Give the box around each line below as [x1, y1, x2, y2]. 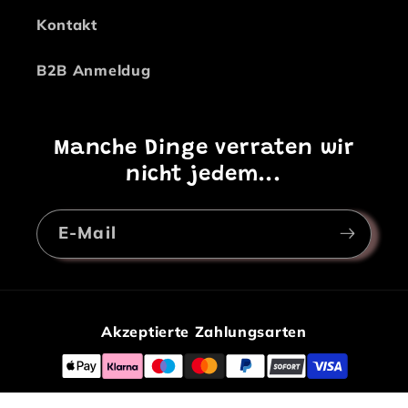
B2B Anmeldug [36, 61, 151, 80]
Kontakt [36, 15, 97, 35]
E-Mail [58, 222, 117, 244]
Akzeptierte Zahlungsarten [101, 322, 307, 342]
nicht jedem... [125, 163, 283, 186]
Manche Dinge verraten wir [53, 137, 355, 159]
